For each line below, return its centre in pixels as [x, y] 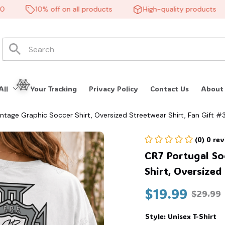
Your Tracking [54, 89]
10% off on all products [60, 9]
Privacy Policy [114, 89]
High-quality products [166, 9]
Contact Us [170, 89]
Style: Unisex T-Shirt [181, 216]
